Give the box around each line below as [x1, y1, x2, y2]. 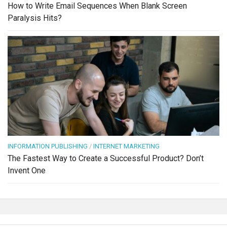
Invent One [8, 166, 46, 176]
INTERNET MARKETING [93, 142, 160, 150]
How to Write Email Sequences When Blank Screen [8, 1, 187, 11]
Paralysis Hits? [8, 13, 62, 23]
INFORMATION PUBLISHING [8, 142, 88, 150]
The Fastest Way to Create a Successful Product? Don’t [8, 154, 204, 164]
